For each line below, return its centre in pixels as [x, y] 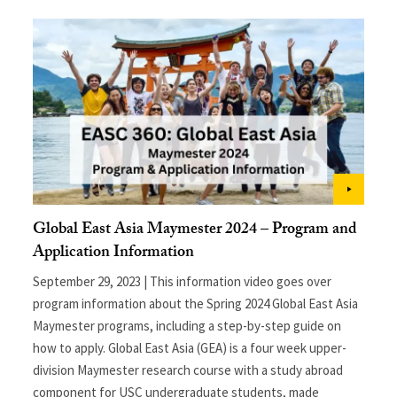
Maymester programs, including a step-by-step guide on [187, 325]
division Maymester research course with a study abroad [188, 370]
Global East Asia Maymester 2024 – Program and [195, 230]
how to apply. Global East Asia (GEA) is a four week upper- [190, 347]
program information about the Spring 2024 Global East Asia [196, 303]
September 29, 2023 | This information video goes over [183, 281]
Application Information [114, 253]
